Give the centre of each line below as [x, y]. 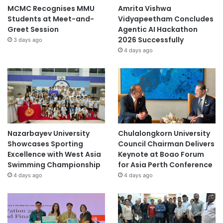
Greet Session [33, 30]
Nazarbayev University [49, 134]
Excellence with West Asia [54, 155]
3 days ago [28, 40]
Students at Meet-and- [51, 19]
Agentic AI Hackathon [158, 30]
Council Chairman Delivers [166, 144]
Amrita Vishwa [144, 9]
